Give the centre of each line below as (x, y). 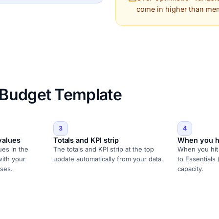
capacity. (191, 168)
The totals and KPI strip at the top (103, 149)
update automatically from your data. (108, 159)
